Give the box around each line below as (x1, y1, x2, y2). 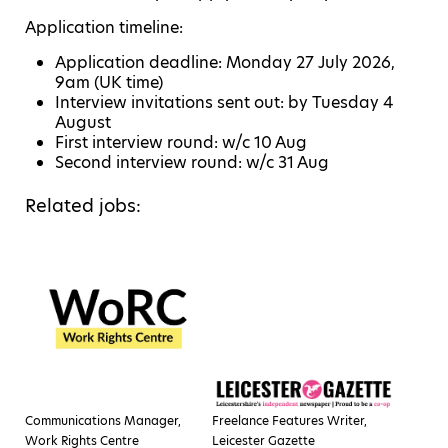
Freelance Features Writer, (212, 412, 368, 430)
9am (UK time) (55, 71, 163, 95)
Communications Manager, (25, 412, 181, 430)
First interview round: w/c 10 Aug (55, 131, 307, 155)
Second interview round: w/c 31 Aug (55, 151, 329, 175)
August (55, 111, 111, 135)
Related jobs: (25, 193, 141, 219)
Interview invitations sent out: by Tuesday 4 (55, 91, 393, 115)
